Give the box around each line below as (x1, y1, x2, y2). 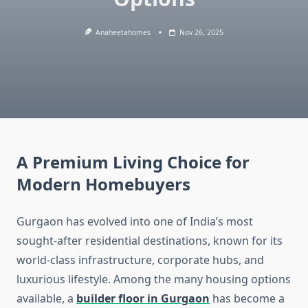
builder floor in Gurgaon (76, 291, 210, 307)
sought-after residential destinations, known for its (16, 233, 283, 249)
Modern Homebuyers (16, 173, 190, 196)
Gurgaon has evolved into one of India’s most (16, 214, 253, 230)
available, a (16, 291, 76, 307)
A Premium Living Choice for (16, 151, 250, 174)
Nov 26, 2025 (179, 27, 224, 37)
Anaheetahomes (96, 27, 151, 37)
